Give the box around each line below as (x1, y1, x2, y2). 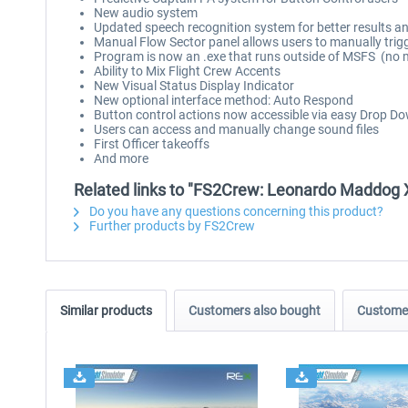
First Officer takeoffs (94, 137, 209, 151)
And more (94, 151, 148, 166)
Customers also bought (189, 303, 321, 318)
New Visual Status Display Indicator (94, 78, 294, 93)
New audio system (94, 5, 198, 20)
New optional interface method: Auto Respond (94, 93, 353, 107)
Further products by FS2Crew (87, 219, 255, 233)
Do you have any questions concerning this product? (87, 204, 383, 219)
